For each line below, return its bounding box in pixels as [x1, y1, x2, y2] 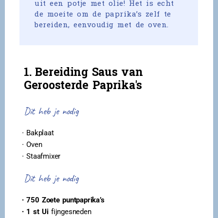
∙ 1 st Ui [22, 207, 49, 216]
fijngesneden [48, 207, 91, 216]
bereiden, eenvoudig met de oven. [35, 19, 169, 29]
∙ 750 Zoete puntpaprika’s [22, 196, 107, 204]
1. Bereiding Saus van [24, 64, 143, 79]
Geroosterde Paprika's [24, 77, 142, 92]
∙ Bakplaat [22, 128, 54, 137]
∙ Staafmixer [22, 152, 61, 161]
